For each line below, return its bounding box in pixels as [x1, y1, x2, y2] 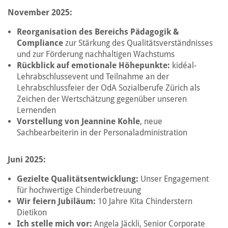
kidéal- [170, 61, 196, 70]
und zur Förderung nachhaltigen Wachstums [17, 49, 175, 59]
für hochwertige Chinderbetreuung [17, 185, 141, 195]
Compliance [17, 38, 63, 48]
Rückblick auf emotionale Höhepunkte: [17, 61, 170, 70]
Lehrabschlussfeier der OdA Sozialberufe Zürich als [17, 83, 200, 93]
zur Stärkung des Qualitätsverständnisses [63, 38, 213, 48]
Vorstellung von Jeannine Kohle [17, 117, 140, 126]
